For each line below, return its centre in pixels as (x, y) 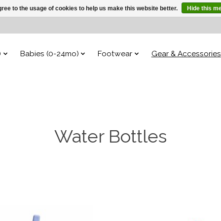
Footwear (115, 54)
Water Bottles (110, 136)
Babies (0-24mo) (49, 54)
